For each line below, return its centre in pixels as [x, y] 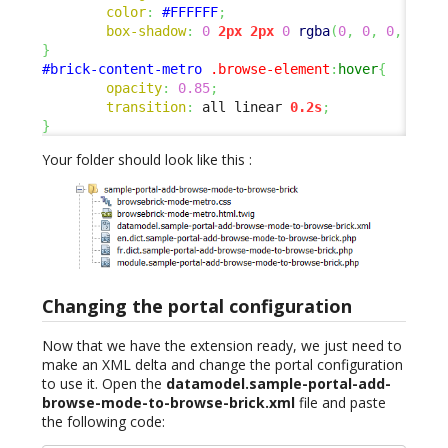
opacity [134, 87]
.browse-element [270, 68]
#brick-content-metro [122, 68]
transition [146, 106]
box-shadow [146, 30]
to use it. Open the [104, 383]
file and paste [340, 402]
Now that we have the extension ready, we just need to [222, 345]
